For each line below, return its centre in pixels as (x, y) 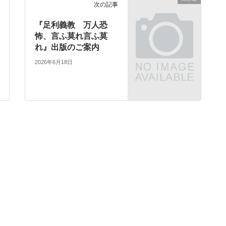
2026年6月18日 (54, 62)
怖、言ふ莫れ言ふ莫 (71, 36)
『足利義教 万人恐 (71, 25)
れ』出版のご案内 (67, 47)
